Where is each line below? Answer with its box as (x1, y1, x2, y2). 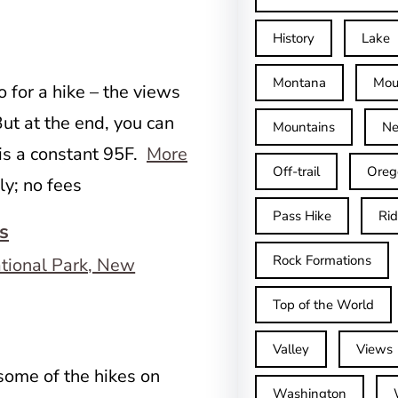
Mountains (273, 118, 336, 136)
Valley (273, 340, 310, 358)
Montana (273, 74, 327, 92)
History (273, 29, 315, 47)
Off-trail (273, 163, 321, 180)
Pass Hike (273, 207, 332, 225)
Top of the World (273, 296, 375, 314)
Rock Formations (273, 251, 372, 269)
